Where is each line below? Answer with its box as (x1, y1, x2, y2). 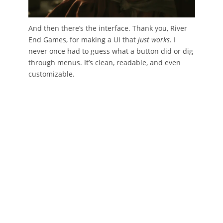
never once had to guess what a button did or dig (28, 46, 193, 56)
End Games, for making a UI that (28, 34, 138, 44)
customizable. (28, 69, 75, 79)
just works (137, 34, 170, 44)
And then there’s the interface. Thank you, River (28, 23, 187, 33)
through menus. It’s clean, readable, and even (28, 57, 181, 67)
